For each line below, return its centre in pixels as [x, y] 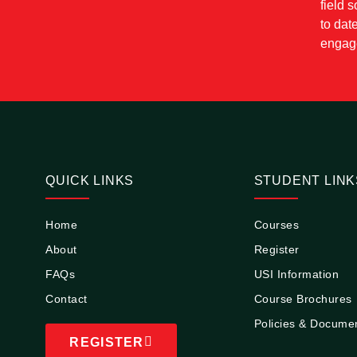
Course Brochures [303, 298]
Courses [277, 224]
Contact [67, 298]
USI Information [296, 274]
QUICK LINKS [90, 180]
